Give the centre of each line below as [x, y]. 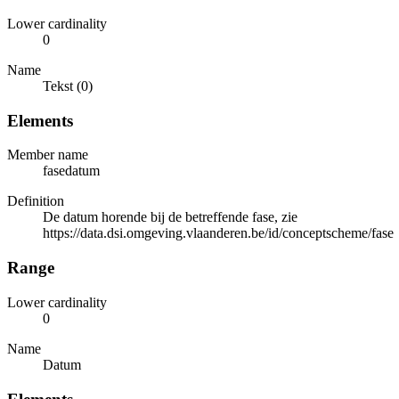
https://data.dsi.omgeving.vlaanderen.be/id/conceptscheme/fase [218, 233]
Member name [48, 155]
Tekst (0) [68, 86]
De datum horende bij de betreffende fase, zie [170, 217]
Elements [40, 120]
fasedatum [71, 171]
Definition [36, 201]
